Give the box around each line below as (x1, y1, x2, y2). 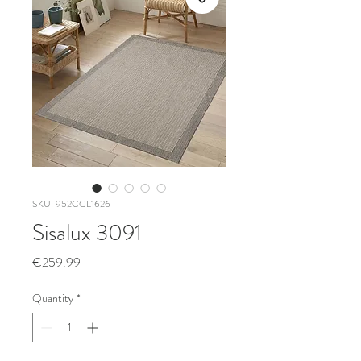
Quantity (32, 290, 73, 306)
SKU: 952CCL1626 (32, 197, 110, 211)
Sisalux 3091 (32, 217, 142, 249)
